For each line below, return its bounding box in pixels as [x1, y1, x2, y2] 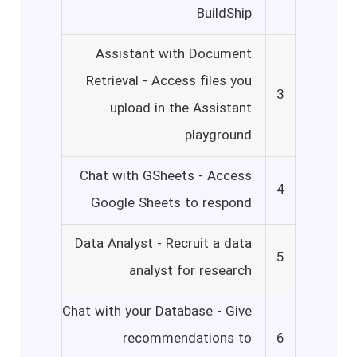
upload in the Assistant [110, 99, 252, 119]
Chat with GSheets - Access [80, 167, 252, 186]
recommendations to [123, 329, 252, 349]
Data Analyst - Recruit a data [75, 234, 252, 254]
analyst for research [129, 261, 252, 281]
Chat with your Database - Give [62, 302, 252, 322]
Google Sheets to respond [91, 194, 252, 214]
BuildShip [197, 4, 252, 24]
